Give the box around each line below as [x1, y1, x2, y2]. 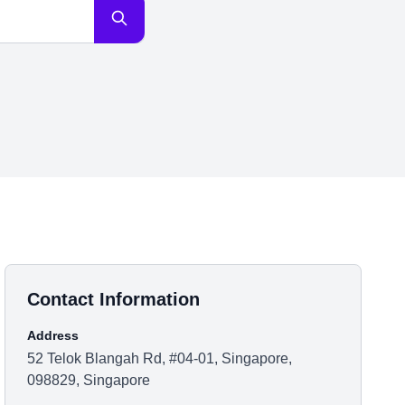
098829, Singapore [27, 372, 151, 388]
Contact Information [27, 289, 201, 309]
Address [27, 328, 80, 343]
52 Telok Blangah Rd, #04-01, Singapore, [27, 351, 293, 366]
